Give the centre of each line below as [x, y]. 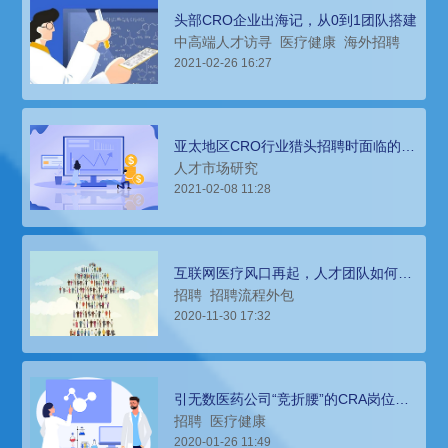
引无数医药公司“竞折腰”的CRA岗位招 [292, 399]
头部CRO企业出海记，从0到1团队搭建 [296, 19]
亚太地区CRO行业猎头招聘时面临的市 [295, 146]
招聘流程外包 [252, 294]
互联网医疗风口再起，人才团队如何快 [293, 272]
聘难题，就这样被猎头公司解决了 [279, 413]
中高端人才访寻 [223, 41]
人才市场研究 [216, 168]
